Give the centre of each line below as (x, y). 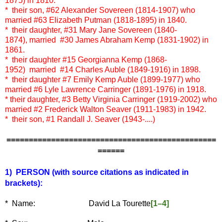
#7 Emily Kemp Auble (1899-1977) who (131, 80)
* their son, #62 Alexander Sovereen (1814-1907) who (100, 10)
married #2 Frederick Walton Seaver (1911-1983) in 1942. (106, 110)
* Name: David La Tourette (78, 204)
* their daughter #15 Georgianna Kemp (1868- (86, 60)
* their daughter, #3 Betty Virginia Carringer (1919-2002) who (111, 100)
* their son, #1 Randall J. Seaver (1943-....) (80, 119)
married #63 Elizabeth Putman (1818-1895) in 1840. (96, 20)
